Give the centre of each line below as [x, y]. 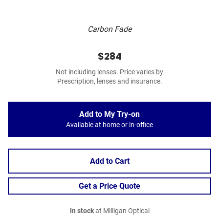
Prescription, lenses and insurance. [109, 82]
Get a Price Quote [109, 186]
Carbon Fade [109, 29]
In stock [82, 211]
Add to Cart [109, 161]
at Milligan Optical [121, 211]
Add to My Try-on [109, 114]
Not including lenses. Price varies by [109, 72]
